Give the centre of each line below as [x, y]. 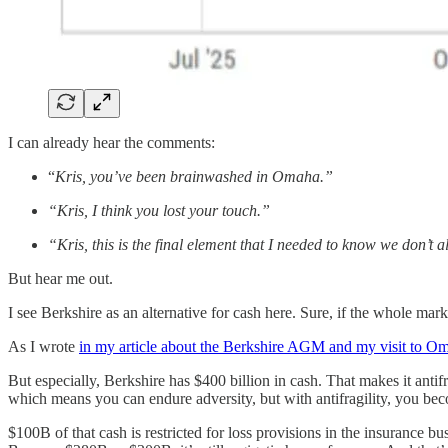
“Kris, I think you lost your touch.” [159, 211]
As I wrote [43, 347]
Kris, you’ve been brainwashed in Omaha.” [194, 177]
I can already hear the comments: [111, 143]
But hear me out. [60, 279]
